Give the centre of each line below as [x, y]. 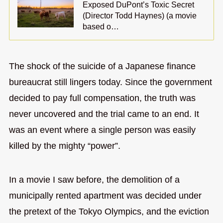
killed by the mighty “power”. [64, 146]
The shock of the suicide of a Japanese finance [102, 66]
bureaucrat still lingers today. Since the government [110, 82]
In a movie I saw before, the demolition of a [94, 180]
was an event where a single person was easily [102, 130]
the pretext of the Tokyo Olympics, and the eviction [109, 212]
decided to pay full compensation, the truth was [102, 98]
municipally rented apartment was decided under [105, 196]
